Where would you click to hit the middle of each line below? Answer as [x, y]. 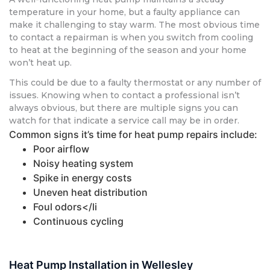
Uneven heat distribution [90, 192]
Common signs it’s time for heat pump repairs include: [133, 134]
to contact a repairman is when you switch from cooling [131, 37]
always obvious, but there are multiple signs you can [124, 108]
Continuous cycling [78, 221]
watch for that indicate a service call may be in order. [124, 120]
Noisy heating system [83, 163]
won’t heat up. [40, 62]
